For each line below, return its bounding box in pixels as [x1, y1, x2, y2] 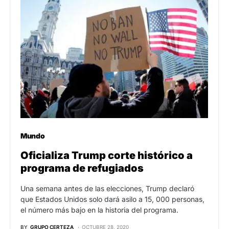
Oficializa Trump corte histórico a [20, 149, 193, 162]
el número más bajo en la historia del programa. [20, 205, 178, 214]
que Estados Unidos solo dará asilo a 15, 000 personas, [20, 194, 204, 203]
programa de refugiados [20, 162, 144, 174]
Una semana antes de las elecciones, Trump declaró [20, 184, 194, 193]
